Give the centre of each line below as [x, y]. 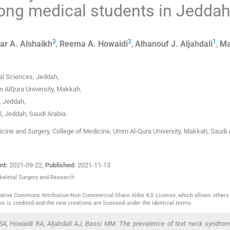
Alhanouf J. [157, 44]
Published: [61, 165]
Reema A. [78, 44]
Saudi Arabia [47, 114]
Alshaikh [36, 44]
